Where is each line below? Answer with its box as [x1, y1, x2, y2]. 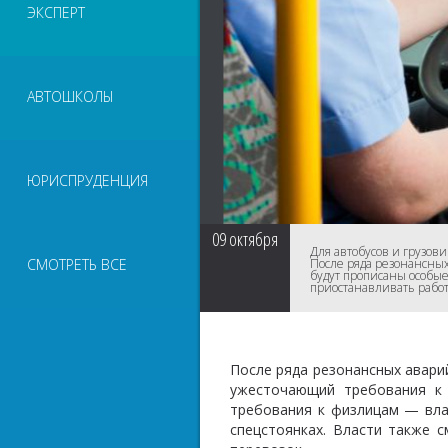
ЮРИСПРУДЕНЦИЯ [27, 171, 148, 190]
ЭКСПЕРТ [27, 3, 85, 22]
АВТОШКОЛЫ [27, 87, 114, 106]
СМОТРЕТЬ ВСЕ [27, 255, 127, 274]
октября [229, 227, 278, 251]
